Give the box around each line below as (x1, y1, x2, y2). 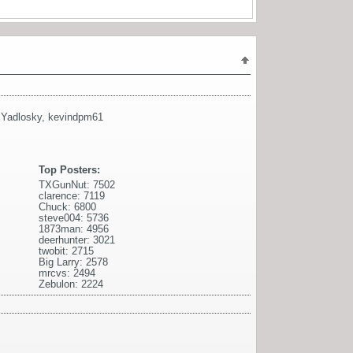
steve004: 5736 (39, 212, 109, 225)
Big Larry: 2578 (39, 256, 108, 269)
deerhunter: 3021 (39, 234, 115, 247)
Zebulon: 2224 (39, 278, 103, 291)
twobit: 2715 (39, 245, 94, 258)
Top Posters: (39, 164, 100, 176)
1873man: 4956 (39, 223, 109, 236)
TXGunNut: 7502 (39, 179, 115, 191)
